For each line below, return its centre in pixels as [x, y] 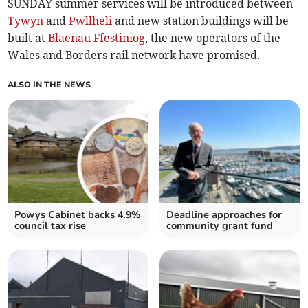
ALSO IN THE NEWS [49, 85]
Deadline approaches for [224, 215]
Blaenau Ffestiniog [97, 38]
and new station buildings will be [201, 21]
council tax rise [51, 226]
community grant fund [220, 226]
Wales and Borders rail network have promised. [134, 55]
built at [28, 38]
